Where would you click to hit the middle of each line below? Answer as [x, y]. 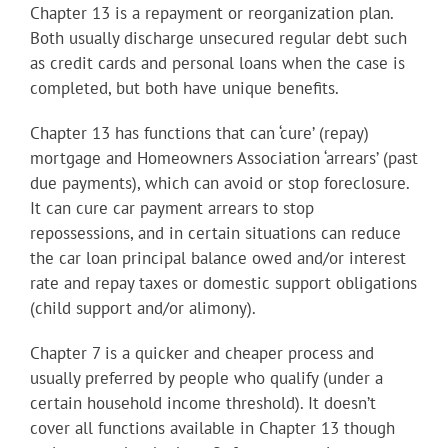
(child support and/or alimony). [143, 308]
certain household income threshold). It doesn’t [203, 403]
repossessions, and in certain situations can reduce [215, 233]
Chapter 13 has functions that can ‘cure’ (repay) [199, 133]
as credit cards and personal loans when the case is [217, 63]
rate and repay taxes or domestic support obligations [223, 283]
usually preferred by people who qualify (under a [206, 378]
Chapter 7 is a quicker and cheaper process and [202, 353]
